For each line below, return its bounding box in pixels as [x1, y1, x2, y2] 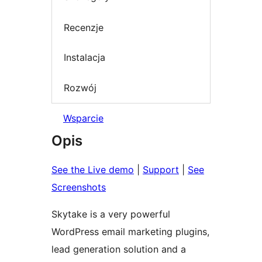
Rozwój [64, 81, 96, 94]
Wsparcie [63, 112, 104, 125]
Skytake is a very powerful [51, 208, 170, 220]
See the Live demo [51, 164, 134, 176]
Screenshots [51, 181, 106, 194]
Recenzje [64, 21, 104, 33]
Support [143, 164, 179, 176]
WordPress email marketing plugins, [51, 226, 209, 238]
